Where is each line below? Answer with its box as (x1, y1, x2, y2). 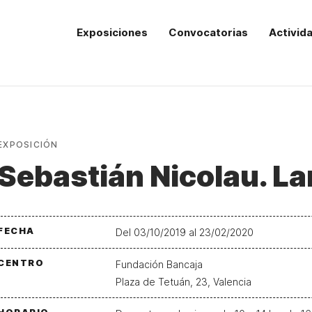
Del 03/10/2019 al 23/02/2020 (116, 226, 253, 238)
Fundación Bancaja (116, 258, 203, 270)
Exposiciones (77, 26, 148, 39)
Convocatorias (169, 26, 249, 39)
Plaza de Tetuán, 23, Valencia (116, 276, 251, 288)
